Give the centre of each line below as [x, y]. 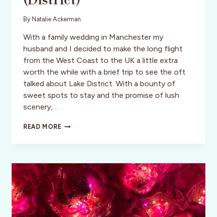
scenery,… [41, 107]
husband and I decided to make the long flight [103, 49]
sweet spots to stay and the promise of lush [101, 95]
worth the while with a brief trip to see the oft [104, 72]
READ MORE [42, 127]
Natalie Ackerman [57, 19]
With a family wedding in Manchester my [93, 37]
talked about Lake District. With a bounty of [99, 84]
